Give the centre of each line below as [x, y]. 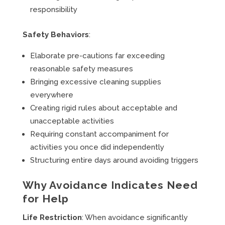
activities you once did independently [97, 147]
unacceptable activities [72, 121]
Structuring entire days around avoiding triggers [114, 160]
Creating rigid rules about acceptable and [103, 108]
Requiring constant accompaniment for [99, 134]
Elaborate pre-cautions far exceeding [97, 56]
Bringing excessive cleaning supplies [95, 82]
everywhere [51, 95]
